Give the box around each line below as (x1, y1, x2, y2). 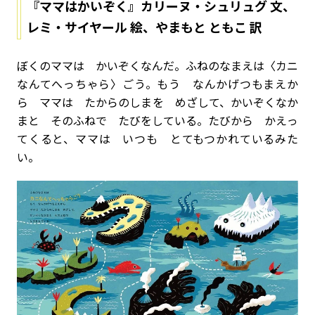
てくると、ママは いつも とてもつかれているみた (17, 130, 298, 147)
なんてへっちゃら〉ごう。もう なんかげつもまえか (17, 75, 298, 92)
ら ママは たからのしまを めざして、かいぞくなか (17, 94, 298, 110)
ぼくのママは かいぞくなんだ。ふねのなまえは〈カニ (17, 57, 298, 74)
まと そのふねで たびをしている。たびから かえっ (17, 112, 298, 129)
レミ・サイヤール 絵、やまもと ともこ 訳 (27, 18, 262, 36)
